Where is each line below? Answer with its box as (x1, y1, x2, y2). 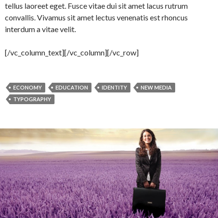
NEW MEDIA (141, 84, 172, 91)
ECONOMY (13, 84, 42, 91)
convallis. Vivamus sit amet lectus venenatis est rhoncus (5, 12, 188, 22)
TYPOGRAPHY (13, 95, 51, 102)
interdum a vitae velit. (5, 24, 76, 34)
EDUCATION (55, 84, 88, 91)
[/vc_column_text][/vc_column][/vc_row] (5, 47, 139, 57)
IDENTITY (102, 84, 127, 91)
